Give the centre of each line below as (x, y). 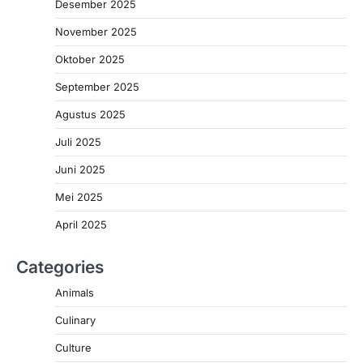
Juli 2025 (78, 142)
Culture (73, 348)
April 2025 (81, 225)
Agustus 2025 (90, 115)
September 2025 (97, 87)
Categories (60, 267)
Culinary (75, 320)
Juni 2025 (80, 170)
